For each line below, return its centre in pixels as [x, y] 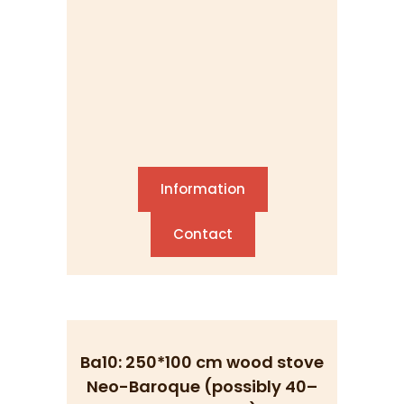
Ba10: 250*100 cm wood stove [202, 362]
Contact [203, 234]
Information [203, 189]
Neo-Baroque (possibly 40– [202, 386]
